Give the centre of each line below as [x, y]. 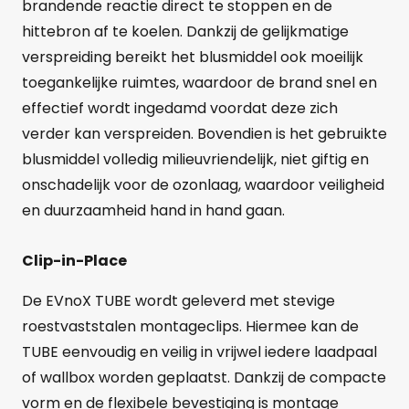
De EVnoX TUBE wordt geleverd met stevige [178, 301]
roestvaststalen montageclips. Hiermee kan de [190, 327]
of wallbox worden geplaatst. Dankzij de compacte [204, 378]
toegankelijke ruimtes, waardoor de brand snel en [199, 82]
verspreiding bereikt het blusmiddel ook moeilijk [193, 57]
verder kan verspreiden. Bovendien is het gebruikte [204, 133]
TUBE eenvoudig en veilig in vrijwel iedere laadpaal [199, 352]
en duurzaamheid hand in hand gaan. [153, 210]
